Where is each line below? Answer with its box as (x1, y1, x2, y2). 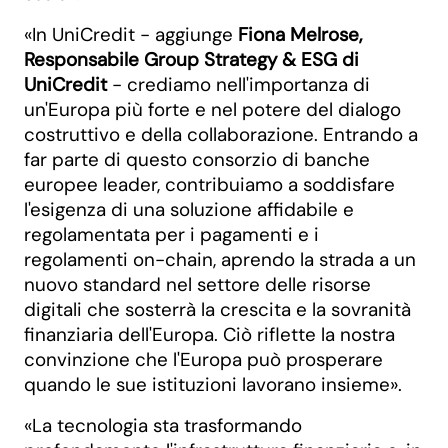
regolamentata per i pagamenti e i (24, 222, 319, 247)
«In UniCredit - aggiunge (24, 22, 238, 47)
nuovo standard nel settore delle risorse (24, 272, 371, 297)
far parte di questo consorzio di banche (24, 147, 370, 172)
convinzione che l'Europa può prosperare (24, 347, 383, 372)
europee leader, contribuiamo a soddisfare (24, 172, 395, 197)
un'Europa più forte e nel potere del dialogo (24, 97, 401, 122)
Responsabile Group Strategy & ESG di (24, 47, 359, 72)
